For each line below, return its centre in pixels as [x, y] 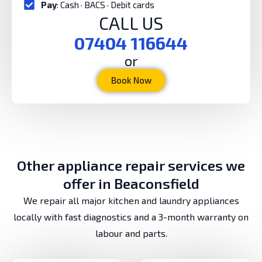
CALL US [131, 23]
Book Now [131, 80]
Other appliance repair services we [131, 165]
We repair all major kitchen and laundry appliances [131, 200]
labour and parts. [131, 233]
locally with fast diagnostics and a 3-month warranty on [131, 216]
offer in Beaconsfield [131, 183]
